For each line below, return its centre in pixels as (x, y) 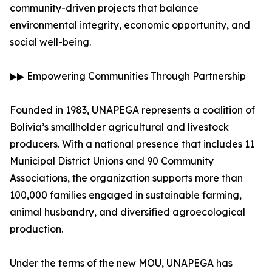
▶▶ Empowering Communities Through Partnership (128, 76)
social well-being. (50, 42)
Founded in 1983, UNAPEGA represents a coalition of (132, 110)
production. (36, 229)
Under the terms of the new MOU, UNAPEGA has (121, 263)
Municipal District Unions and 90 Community (112, 161)
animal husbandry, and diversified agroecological (127, 212)
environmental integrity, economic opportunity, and (130, 25)
